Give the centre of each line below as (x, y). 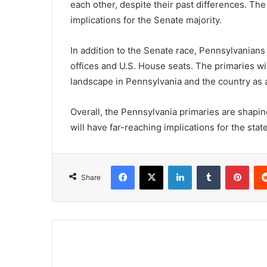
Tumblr (232, 165)
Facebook (152, 165)
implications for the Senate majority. (146, 20)
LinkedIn (207, 165)
